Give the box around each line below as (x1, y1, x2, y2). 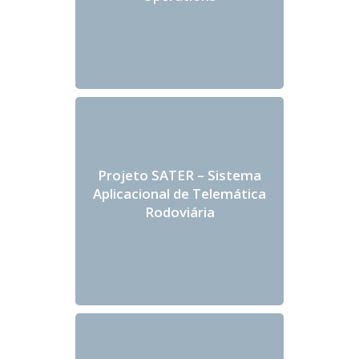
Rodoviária (144, 202, 215, 221)
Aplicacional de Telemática (93, 184, 266, 203)
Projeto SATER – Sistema (98, 165, 261, 184)
